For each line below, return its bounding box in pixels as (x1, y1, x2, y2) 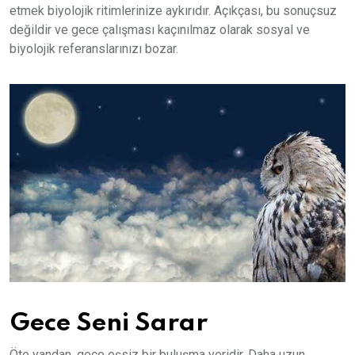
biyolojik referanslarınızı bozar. (10, 41, 178, 57)
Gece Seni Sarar (10, 310, 208, 336)
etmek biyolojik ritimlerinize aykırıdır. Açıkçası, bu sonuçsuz (10, 3, 337, 19)
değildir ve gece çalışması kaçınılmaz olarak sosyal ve (10, 22, 310, 38)
